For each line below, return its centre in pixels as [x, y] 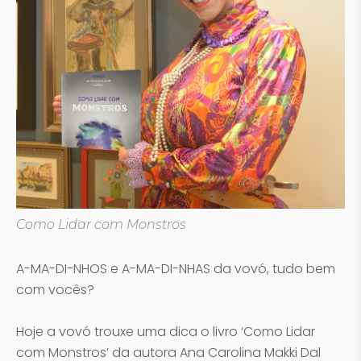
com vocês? [55, 290]
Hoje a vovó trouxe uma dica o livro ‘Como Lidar [166, 332]
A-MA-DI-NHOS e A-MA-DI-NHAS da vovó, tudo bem [176, 269]
